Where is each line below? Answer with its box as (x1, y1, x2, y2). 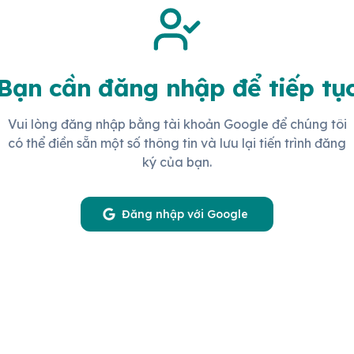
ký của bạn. (142, 154, 212, 170)
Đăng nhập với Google (122, 207, 248, 221)
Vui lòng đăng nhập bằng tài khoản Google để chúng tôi (7, 116, 347, 132)
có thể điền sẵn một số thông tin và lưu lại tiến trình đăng (8, 135, 346, 151)
